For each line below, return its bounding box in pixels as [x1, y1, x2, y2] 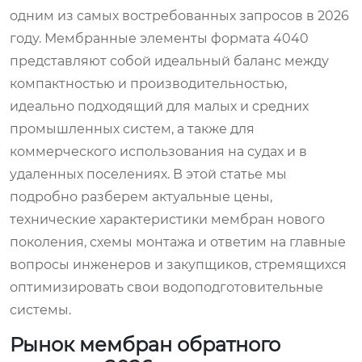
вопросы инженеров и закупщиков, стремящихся [10, 256, 347, 272]
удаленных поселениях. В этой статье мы [10, 166, 287, 182]
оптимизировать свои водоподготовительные [10, 279, 323, 295]
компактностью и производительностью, [10, 75, 287, 91]
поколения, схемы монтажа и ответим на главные [10, 234, 346, 250]
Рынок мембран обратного [10, 332, 280, 356]
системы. [10, 301, 71, 318]
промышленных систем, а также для [10, 120, 255, 137]
